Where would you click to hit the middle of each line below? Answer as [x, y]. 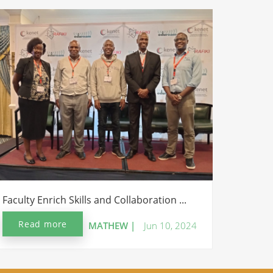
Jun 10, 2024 [170, 225]
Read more [43, 224]
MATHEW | [112, 225]
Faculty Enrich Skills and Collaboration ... [94, 200]
